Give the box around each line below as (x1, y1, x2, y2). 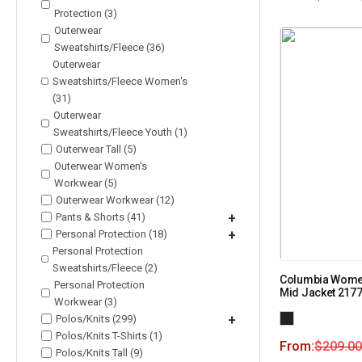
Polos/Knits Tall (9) (56, 346, 143, 359)
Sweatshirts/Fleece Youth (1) (53, 125, 187, 138)
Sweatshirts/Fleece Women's (52, 74, 187, 87)
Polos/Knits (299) (56, 312, 137, 325)
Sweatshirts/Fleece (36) (53, 40, 165, 53)
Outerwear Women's (54, 159, 148, 172)
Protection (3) (54, 6, 118, 19)
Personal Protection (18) (56, 227, 167, 240)
